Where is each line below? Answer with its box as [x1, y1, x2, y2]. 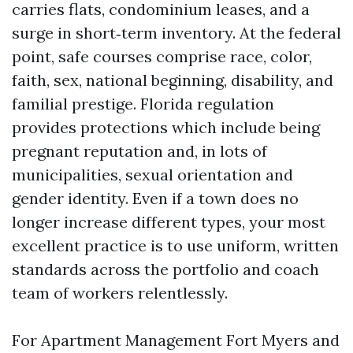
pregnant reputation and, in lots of [12, 141, 267, 161]
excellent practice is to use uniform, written [12, 236, 339, 255]
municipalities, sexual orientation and [12, 165, 293, 184]
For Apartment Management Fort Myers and [12, 330, 340, 350]
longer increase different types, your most [12, 212, 325, 232]
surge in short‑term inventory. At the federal [12, 23, 341, 43]
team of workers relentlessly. [12, 283, 228, 303]
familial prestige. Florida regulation [12, 94, 274, 113]
